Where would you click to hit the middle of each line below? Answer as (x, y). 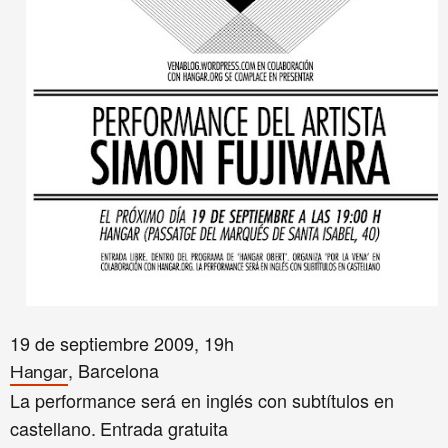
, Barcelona (116, 370)
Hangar (39, 374)
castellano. (53, 428)
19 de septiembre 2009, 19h (122, 343)
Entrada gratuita (164, 428)
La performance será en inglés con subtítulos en (202, 400)
